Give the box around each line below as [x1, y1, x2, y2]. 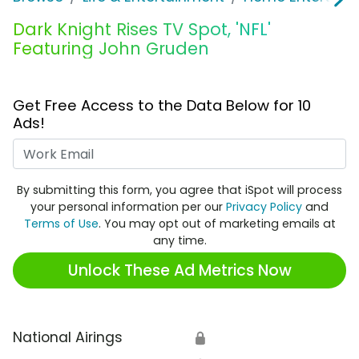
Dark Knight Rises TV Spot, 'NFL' [13, 18, 271, 42]
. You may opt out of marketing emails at [98, 216, 336, 232]
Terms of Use [23, 216, 99, 232]
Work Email [179, 139, 255, 159]
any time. [152, 232, 207, 249]
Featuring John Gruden [13, 37, 209, 61]
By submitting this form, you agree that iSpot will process [17, 182, 342, 199]
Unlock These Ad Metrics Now [67, 259, 292, 281]
